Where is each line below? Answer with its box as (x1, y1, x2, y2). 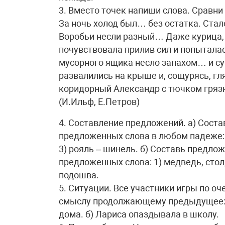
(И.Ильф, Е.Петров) (59, 96, 140, 107)
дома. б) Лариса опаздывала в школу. (59, 209, 219, 219)
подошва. (59, 170, 99, 180)
